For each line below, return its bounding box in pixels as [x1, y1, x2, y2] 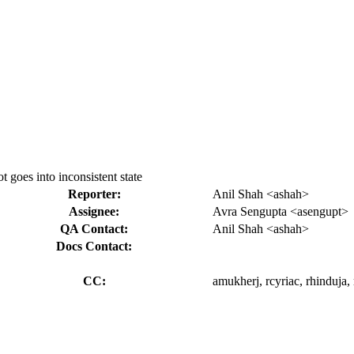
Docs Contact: [56, 239, 132, 253]
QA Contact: [60, 221, 128, 235]
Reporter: [67, 186, 121, 201]
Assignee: [69, 204, 119, 218]
